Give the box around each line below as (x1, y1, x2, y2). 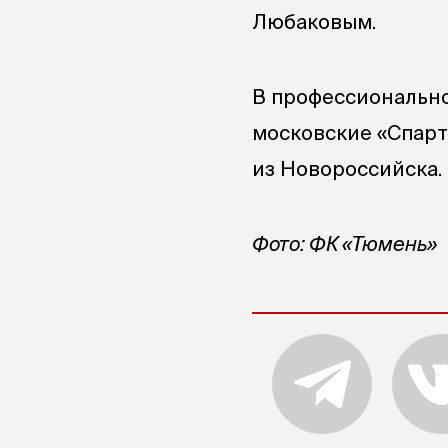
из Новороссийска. (252, 157, 442, 180)
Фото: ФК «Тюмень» (252, 232, 437, 255)
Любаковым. (252, 10, 376, 33)
